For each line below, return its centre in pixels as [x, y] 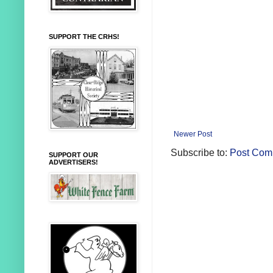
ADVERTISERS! [73, 162]
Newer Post [193, 134]
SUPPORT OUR [73, 155]
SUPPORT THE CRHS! [84, 37]
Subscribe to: [200, 152]
